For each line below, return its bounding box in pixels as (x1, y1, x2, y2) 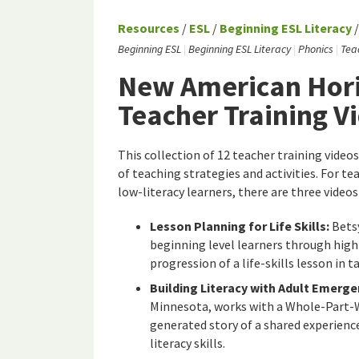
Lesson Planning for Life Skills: (150, 218, 329, 235)
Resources (118, 20, 179, 37)
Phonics (298, 42, 333, 57)
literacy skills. (150, 335, 225, 352)
